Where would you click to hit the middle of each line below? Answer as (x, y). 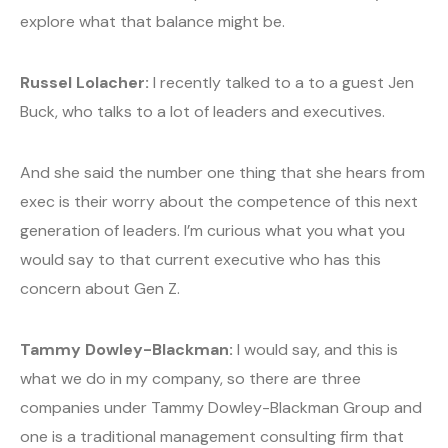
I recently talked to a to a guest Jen (281, 83)
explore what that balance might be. (152, 22)
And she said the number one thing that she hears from (222, 173)
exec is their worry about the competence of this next (219, 202)
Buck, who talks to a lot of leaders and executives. (202, 112)
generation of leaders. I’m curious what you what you (212, 231)
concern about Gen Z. (100, 289)
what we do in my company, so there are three (190, 379)
